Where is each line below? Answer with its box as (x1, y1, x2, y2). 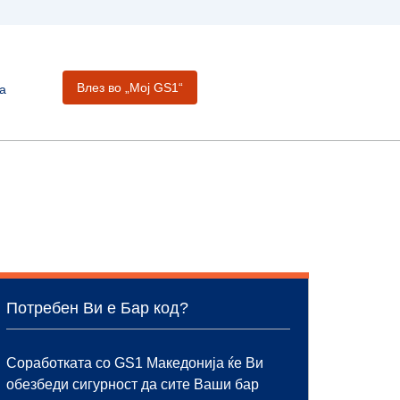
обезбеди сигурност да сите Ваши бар (6, 377, 259, 392)
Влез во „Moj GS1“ (76, 80, 183, 95)
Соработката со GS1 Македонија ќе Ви (6, 355, 263, 371)
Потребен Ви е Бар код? (6, 299, 188, 317)
